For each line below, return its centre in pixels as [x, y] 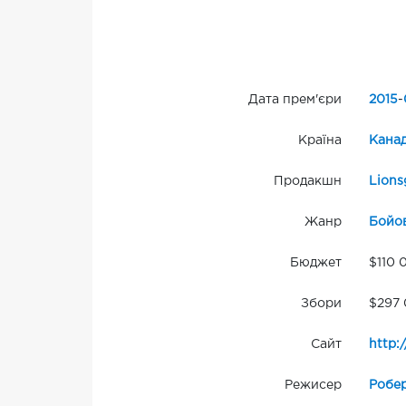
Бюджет [315, 263]
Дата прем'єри [295, 100]
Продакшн [307, 182]
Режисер [313, 386]
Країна [319, 141]
